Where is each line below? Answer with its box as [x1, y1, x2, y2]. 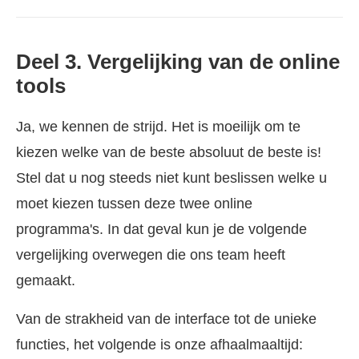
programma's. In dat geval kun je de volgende [16, 220, 307, 237]
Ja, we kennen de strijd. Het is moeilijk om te [16, 118, 301, 135]
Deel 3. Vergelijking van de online [16, 49, 340, 74]
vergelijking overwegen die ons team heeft [16, 246, 285, 263]
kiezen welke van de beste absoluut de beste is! [16, 143, 321, 160]
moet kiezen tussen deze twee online [16, 195, 252, 212]
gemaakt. [16, 272, 75, 288]
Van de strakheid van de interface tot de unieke [16, 310, 317, 327]
